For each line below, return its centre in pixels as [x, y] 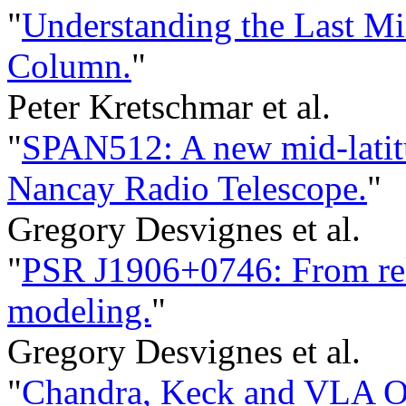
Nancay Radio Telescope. [187, 188]
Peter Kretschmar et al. [169, 107]
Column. [69, 66]
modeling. [79, 311]
